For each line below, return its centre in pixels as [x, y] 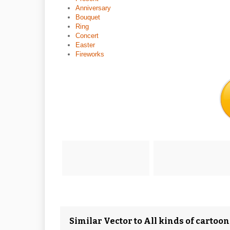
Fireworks [90, 54]
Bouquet [88, 17]
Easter [85, 45]
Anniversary [93, 8]
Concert [87, 36]
